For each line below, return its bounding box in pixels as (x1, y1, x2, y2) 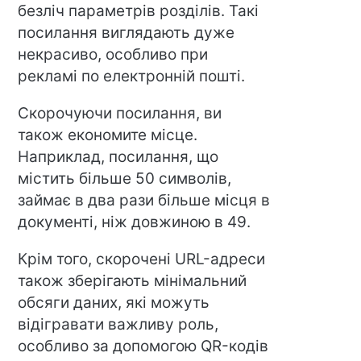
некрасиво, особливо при (18, 44, 209, 64)
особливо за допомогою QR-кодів (18, 336, 269, 355)
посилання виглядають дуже (18, 23, 235, 42)
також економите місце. (18, 125, 198, 144)
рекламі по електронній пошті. (18, 66, 246, 85)
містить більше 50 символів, (18, 168, 232, 188)
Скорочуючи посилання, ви (18, 103, 222, 122)
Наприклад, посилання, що (18, 147, 219, 166)
